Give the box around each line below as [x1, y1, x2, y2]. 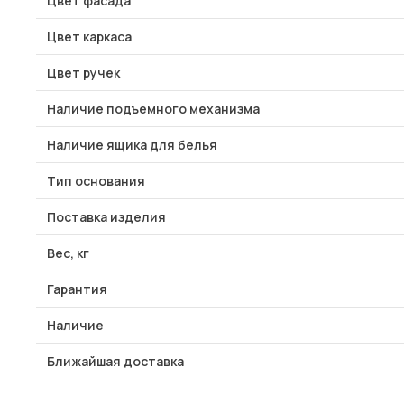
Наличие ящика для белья [47, 136, 217, 153]
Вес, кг [47, 244, 89, 262]
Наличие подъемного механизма [47, 100, 260, 117]
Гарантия [47, 280, 107, 298]
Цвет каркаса [47, 28, 132, 45]
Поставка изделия [47, 208, 166, 225]
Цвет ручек [47, 64, 120, 81]
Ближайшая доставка [47, 353, 184, 370]
